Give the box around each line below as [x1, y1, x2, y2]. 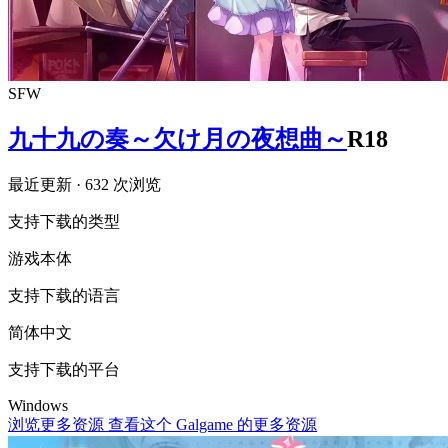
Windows [8, 396, 68, 414]
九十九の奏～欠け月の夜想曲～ [8, 125, 347, 152]
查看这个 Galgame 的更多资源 [108, 415, 317, 433]
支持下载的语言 [8, 286, 120, 304]
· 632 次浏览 [76, 175, 161, 193]
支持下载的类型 [8, 212, 120, 230]
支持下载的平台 [8, 360, 120, 378]
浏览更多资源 [8, 415, 108, 433]
